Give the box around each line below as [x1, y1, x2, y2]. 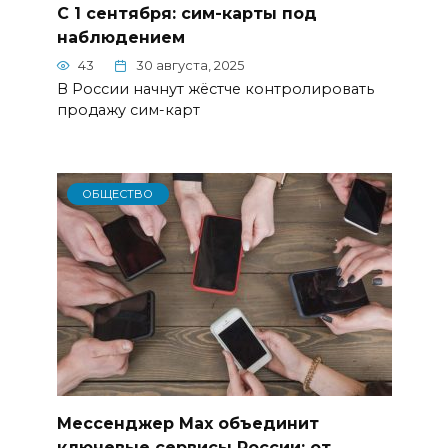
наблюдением [56, 27, 185, 47]
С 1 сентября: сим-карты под [56, 3, 317, 23]
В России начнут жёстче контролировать [56, 80, 374, 99]
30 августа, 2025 [136, 58, 244, 74]
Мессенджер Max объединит [56, 413, 319, 433]
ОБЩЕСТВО [82, 187, 154, 202]
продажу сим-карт [56, 101, 200, 120]
